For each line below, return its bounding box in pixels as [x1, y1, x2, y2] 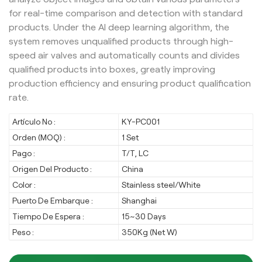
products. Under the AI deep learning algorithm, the [9, 22, 229, 32]
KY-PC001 [122, 116, 160, 126]
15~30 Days [122, 211, 167, 221]
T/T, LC [122, 148, 149, 158]
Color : [12, 180, 36, 189]
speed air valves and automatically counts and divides [9, 50, 240, 60]
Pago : [12, 148, 35, 158]
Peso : [12, 227, 34, 237]
